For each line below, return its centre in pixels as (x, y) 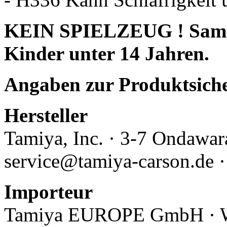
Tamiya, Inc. (56, 138)
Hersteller (46, 115)
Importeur (48, 192)
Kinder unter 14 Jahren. (107, 53)
